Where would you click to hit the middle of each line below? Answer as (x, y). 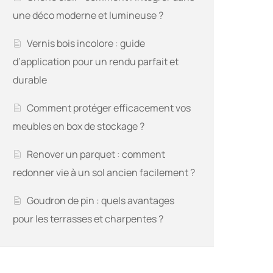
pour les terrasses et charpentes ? (88, 219)
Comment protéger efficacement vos (109, 108)
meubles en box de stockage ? (79, 126)
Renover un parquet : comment (96, 154)
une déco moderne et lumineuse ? (88, 16)
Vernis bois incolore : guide (86, 44)
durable (30, 80)
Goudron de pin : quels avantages (101, 201)
